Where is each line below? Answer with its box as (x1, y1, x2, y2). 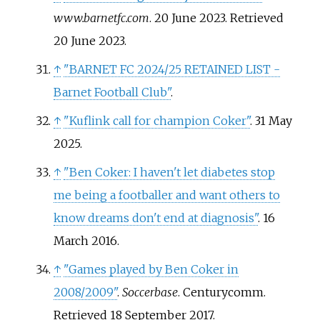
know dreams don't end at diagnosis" (53, 211, 258, 226)
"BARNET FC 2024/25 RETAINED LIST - (63, 62, 280, 77)
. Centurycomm (177, 285, 264, 300)
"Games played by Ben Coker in (63, 262, 239, 277)
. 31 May (249, 114, 292, 129)
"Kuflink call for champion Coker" (63, 114, 250, 129)
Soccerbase (121, 285, 178, 300)
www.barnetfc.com (53, 11, 149, 26)
